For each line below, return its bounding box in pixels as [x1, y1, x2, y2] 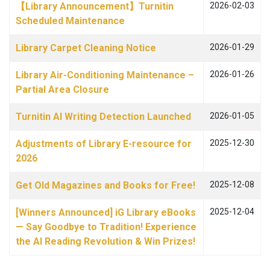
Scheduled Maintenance [16, 15, 125, 27]
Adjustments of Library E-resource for [16, 138, 192, 149]
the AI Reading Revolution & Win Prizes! [16, 236, 195, 247]
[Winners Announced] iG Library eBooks [16, 207, 196, 218]
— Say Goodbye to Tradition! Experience [16, 221, 196, 233]
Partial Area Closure [16, 84, 109, 95]
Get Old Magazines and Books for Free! [16, 180, 195, 191]
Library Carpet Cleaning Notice [16, 42, 156, 54]
